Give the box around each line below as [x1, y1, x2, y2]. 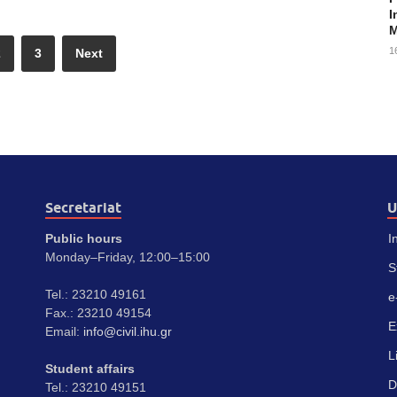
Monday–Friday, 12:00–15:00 [44, 250, 210, 265]
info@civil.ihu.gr [82, 324, 172, 339]
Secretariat [44, 199, 121, 217]
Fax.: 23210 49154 [44, 306, 152, 321]
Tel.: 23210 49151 [44, 380, 146, 395]
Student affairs [44, 362, 135, 377]
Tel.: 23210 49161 [44, 287, 146, 302]
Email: [44, 324, 83, 339]
